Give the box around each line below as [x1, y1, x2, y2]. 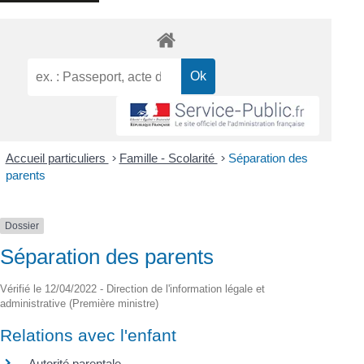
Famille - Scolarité [119, 151, 218, 165]
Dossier [5, 220, 39, 232]
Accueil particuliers [5, 151, 109, 165]
